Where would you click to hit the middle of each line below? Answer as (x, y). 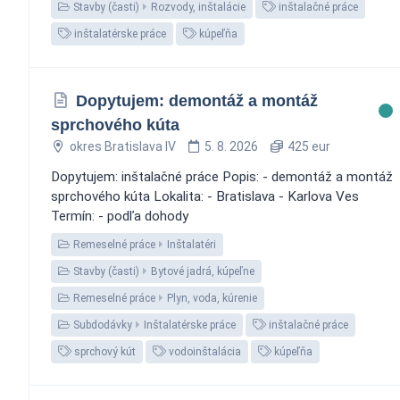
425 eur (307, 146)
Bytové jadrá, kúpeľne (203, 271)
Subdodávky (101, 325)
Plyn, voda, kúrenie (212, 298)
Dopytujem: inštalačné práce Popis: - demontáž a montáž (222, 176)
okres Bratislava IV (122, 146)
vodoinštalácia (204, 351)
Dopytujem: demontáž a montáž (196, 100)
